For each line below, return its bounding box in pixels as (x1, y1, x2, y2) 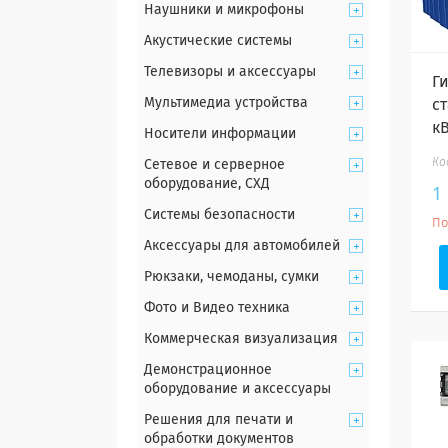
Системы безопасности (144, 208, 295, 222)
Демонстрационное (144, 363, 272, 377)
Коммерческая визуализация (144, 332, 338, 346)
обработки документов (144, 432, 294, 446)
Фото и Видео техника (144, 301, 290, 315)
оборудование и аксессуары (144, 382, 331, 396)
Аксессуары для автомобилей (144, 239, 340, 253)
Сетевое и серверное (144, 158, 285, 172)
